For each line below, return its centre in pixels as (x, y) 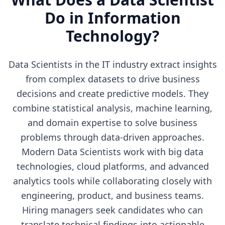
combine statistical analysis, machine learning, (113, 108)
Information (134, 18)
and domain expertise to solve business (113, 123)
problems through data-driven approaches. (113, 137)
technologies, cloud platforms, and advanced (113, 166)
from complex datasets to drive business (113, 79)
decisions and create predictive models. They (113, 93)
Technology (109, 36)
